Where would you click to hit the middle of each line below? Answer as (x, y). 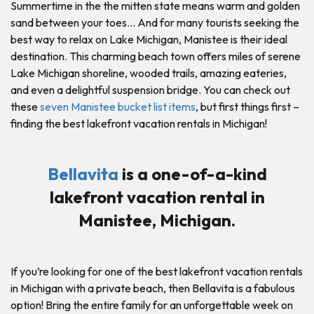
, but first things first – (247, 106)
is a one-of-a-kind (192, 173)
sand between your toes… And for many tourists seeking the (155, 22)
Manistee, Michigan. (157, 220)
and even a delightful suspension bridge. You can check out (150, 89)
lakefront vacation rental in (157, 197)
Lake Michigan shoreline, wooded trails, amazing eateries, (149, 73)
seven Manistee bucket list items (118, 106)
